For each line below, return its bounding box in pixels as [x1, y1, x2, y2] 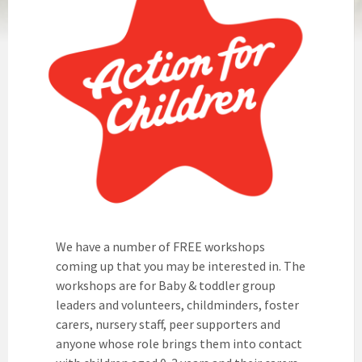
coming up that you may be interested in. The [56, 258, 306, 275]
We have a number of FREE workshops [56, 238, 266, 255]
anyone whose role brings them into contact [56, 335, 303, 352]
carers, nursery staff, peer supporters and [56, 316, 281, 333]
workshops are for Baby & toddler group [56, 277, 276, 294]
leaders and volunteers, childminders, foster [56, 297, 300, 314]
